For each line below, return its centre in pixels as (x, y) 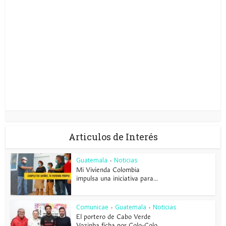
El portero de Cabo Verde (114, 217)
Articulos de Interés (113, 137)
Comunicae (93, 207)
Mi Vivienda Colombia (108, 170)
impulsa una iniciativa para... (117, 179)
